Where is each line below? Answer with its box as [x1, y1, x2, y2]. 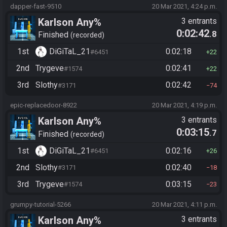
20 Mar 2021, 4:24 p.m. [152, 2, 217, 10]
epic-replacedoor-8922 [10, 101, 77, 109]
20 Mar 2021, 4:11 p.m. [152, 200, 217, 208]
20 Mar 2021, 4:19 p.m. [152, 101, 217, 109]
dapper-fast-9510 [10, 2, 61, 10]
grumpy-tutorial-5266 [10, 200, 71, 208]
